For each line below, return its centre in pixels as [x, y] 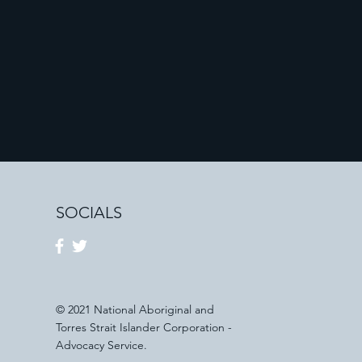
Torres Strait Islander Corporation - [144, 327]
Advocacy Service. [102, 345]
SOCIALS [89, 213]
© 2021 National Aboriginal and [135, 309]
